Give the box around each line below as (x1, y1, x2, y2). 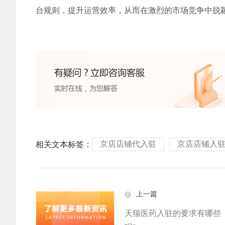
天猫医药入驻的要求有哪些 (125, 209, 221, 217)
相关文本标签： (36, 140, 92, 149)
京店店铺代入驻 (100, 140, 156, 148)
